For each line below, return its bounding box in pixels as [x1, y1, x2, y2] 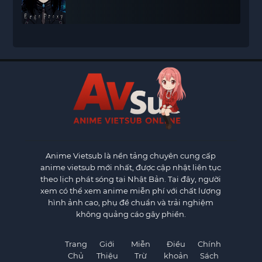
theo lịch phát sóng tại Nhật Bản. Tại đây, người [40, 174, 222, 184]
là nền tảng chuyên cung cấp [102, 151, 216, 161]
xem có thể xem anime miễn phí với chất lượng [40, 186, 222, 196]
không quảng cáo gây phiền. [75, 209, 186, 219]
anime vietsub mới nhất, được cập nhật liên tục [40, 163, 222, 173]
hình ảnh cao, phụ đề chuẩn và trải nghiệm [48, 198, 214, 208]
